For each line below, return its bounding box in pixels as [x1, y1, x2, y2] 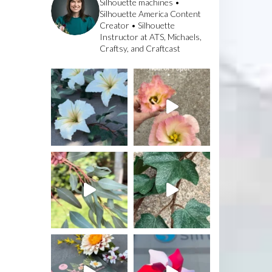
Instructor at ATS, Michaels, [99, 32, 202, 42]
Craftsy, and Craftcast [99, 43, 180, 54]
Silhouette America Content [99, 8, 201, 19]
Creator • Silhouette [99, 20, 175, 31]
